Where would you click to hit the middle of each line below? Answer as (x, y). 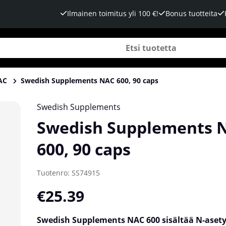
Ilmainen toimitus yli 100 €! (113, 13)
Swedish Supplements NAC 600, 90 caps (90, 80)
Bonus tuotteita (191, 13)
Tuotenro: (54, 173)
